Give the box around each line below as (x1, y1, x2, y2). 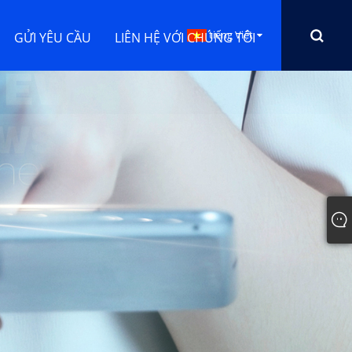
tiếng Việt (209, 27, 253, 42)
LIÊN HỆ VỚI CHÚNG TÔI (114, 29, 255, 46)
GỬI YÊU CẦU (13, 29, 91, 46)
